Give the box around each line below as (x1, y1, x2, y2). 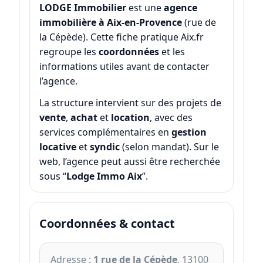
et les (159, 45, 185, 59)
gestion (171, 125, 207, 139)
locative (39, 140, 76, 153)
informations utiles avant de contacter (39, 60, 210, 73)
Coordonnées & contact (39, 215, 175, 231)
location (110, 110, 150, 124)
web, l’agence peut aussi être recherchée (39, 154, 220, 168)
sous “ (39, 169, 66, 183)
